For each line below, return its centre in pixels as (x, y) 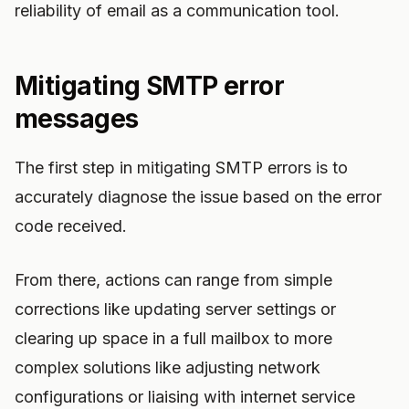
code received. (71, 226)
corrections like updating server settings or (175, 309)
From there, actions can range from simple (173, 280)
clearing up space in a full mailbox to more (173, 338)
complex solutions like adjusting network (168, 367)
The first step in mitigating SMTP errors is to (181, 168)
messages (77, 119)
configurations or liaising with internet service (185, 397)
